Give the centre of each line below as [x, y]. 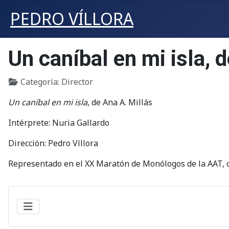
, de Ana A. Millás [120, 102]
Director [77, 82]
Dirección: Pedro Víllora [53, 143]
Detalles [25, 81]
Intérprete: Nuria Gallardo [59, 123]
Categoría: [40, 82]
